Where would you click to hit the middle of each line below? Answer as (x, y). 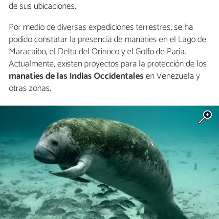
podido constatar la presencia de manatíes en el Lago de (108, 39)
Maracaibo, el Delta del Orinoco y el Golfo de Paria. (98, 52)
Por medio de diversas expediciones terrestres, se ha (101, 27)
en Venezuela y (172, 76)
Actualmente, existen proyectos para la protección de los (108, 64)
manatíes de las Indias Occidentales (76, 76)
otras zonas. (30, 88)
